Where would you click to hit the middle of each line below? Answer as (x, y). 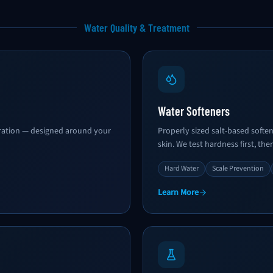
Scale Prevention (238, 168)
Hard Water (182, 168)
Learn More (178, 193)
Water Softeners (194, 111)
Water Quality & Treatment (136, 27)
